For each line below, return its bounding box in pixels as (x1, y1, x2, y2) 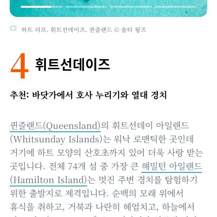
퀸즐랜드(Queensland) (10, 118, 101, 131)
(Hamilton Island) (10, 172, 87, 186)
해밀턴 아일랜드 (141, 159, 202, 172)
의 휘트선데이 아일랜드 (101, 118, 189, 131)
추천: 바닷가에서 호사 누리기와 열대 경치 (10, 88, 167, 101)
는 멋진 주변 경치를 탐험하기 (87, 172, 198, 186)
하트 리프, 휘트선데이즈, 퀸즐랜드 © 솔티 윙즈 (21, 25, 146, 33)
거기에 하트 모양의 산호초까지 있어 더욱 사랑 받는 (10, 145, 203, 158)
